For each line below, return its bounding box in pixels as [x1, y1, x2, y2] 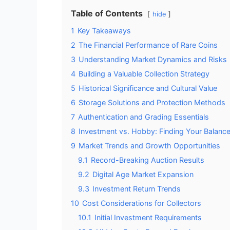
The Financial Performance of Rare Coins [79, 40, 218, 49]
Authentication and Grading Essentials [78, 112, 209, 121]
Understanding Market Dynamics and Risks [79, 54, 227, 64]
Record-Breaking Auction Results [91, 155, 204, 164]
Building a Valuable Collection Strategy [79, 69, 209, 78]
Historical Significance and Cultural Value [79, 83, 217, 92]
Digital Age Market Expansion [92, 169, 194, 179]
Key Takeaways [78, 26, 131, 35]
